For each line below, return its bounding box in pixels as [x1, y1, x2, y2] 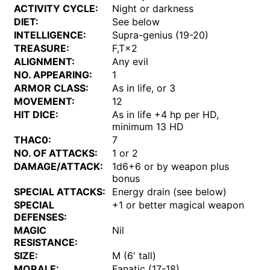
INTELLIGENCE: [14, 29, 87, 42]
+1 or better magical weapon [112, 199, 245, 212]
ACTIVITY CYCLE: [14, 2, 99, 15]
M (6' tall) [112, 250, 157, 262]
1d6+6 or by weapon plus [112, 160, 230, 173]
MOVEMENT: [14, 95, 75, 108]
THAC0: [14, 134, 52, 146]
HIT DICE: [14, 108, 59, 121]
